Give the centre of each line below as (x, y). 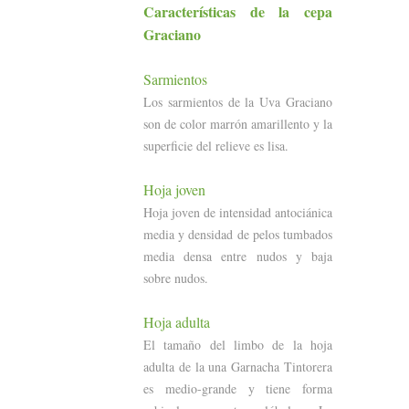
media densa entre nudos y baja (238, 256)
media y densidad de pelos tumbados (238, 234)
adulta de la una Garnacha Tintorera (238, 366)
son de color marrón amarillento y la (238, 123)
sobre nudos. (176, 278)
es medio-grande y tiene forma (238, 388)
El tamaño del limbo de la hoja (238, 344)
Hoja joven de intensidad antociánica (238, 212)
